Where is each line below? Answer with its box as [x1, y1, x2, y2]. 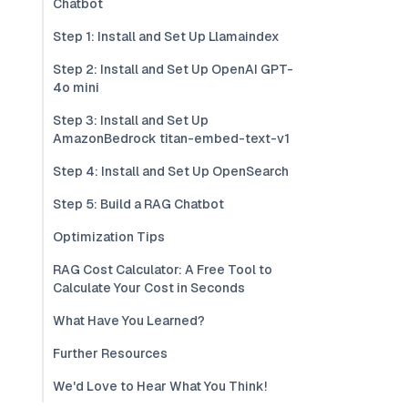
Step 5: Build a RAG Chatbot [53, 196, 224, 212]
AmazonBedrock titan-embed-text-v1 [53, 130, 290, 147]
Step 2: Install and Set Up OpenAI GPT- [53, 61, 293, 77]
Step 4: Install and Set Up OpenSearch [53, 163, 289, 179]
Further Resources [53, 345, 168, 362]
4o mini [53, 79, 99, 96]
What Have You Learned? [53, 312, 205, 329]
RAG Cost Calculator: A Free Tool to [53, 261, 272, 278]
